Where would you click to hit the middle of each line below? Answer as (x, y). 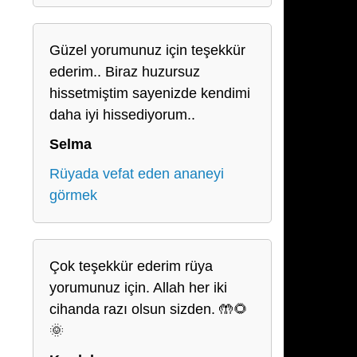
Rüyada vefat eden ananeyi (137, 174)
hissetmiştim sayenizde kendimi (150, 93)
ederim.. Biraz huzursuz (125, 72)
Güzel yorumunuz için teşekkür (147, 50)
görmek (73, 195)
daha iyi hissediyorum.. (122, 115)
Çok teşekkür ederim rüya (131, 266)
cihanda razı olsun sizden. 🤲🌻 (149, 309)
